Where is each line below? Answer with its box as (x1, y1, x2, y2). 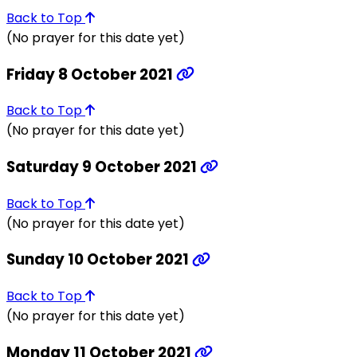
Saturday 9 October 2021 (6, 156, 200, 178)
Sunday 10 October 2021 (6, 249, 192, 271)
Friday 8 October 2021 (6, 63, 176, 85)
